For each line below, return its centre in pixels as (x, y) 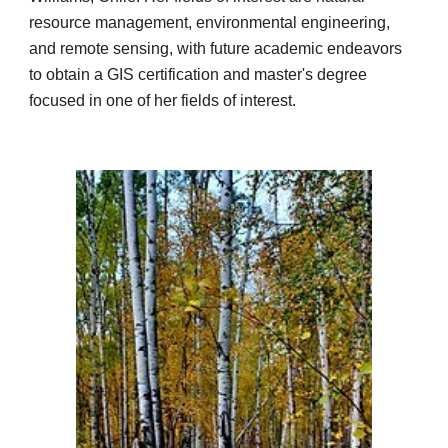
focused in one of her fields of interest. (163, 100)
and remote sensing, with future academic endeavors (216, 48)
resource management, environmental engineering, (210, 22)
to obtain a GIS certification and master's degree (198, 74)
